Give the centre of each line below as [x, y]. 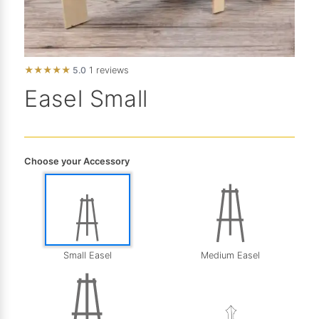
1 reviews [108, 70]
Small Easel [87, 256]
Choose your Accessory [77, 161]
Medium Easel [230, 255]
